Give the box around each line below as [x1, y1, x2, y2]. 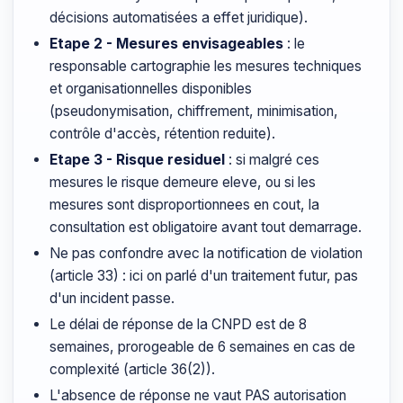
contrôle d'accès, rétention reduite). [49, 125, 275, 142]
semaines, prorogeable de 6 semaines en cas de [49, 338, 355, 355]
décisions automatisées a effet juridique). [49, 9, 308, 26]
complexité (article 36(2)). [49, 361, 215, 378]
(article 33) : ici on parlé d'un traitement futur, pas [49, 267, 358, 284]
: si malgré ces [225, 151, 319, 168]
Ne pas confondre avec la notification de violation [49, 245, 363, 262]
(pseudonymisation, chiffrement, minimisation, [49, 103, 338, 120]
